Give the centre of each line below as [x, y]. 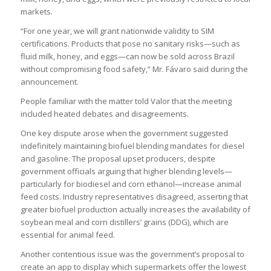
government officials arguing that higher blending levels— [126, 171]
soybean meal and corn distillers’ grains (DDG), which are [124, 222]
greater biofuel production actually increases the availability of [135, 209]
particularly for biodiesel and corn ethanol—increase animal [131, 184]
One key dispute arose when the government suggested [124, 133]
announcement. [49, 81]
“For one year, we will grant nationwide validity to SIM [117, 31]
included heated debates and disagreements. [104, 113]
